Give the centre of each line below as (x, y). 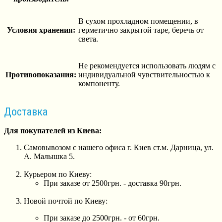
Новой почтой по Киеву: (66, 201)
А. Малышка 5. (49, 157)
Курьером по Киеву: (58, 174)
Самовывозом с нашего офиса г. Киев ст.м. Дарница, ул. (119, 148)
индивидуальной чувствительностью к (144, 74)
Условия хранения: (41, 30)
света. (88, 39)
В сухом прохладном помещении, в (138, 21)
